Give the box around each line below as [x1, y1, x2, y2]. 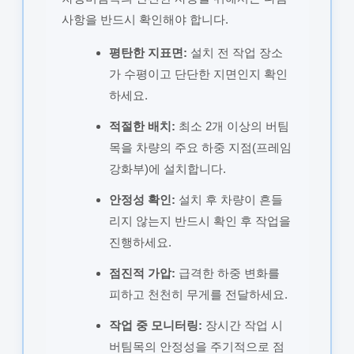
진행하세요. [108, 235, 171, 249]
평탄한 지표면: [108, 45, 187, 59]
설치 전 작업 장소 [186, 45, 283, 59]
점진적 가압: [108, 265, 175, 280]
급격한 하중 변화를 [175, 265, 280, 280]
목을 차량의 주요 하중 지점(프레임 [108, 140, 292, 154]
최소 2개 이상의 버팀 [175, 119, 289, 133]
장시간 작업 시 [201, 318, 283, 332]
